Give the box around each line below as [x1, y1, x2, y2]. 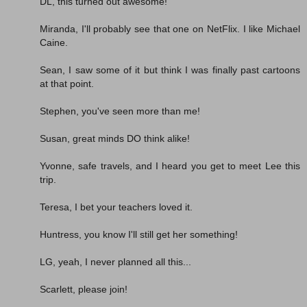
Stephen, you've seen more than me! [40, 106, 200, 117]
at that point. [40, 78, 94, 90]
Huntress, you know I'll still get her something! [40, 229, 238, 241]
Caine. [40, 37, 68, 49]
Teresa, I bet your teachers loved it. [40, 201, 193, 213]
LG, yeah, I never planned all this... [40, 256, 191, 268]
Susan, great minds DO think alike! [40, 133, 190, 145]
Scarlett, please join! [40, 284, 127, 295]
